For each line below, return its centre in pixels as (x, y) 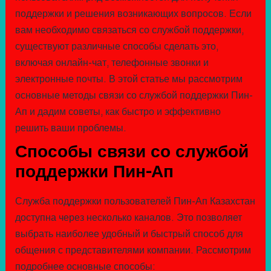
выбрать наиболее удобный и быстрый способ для (129, 234)
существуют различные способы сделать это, (116, 47)
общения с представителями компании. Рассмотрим (133, 250)
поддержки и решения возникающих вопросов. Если (133, 14)
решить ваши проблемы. (70, 128)
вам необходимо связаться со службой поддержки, (129, 30)
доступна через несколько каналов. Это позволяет (128, 218)
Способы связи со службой (132, 152)
